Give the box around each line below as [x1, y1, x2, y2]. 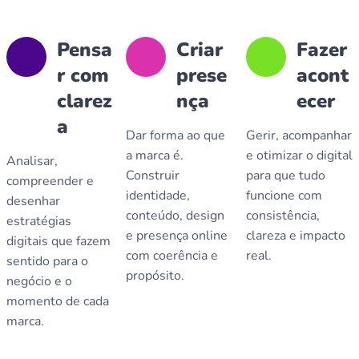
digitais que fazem [6, 232, 111, 250]
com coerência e [126, 247, 219, 264]
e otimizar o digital [245, 147, 353, 164]
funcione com [245, 187, 322, 204]
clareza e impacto [245, 227, 345, 244]
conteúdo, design [126, 207, 225, 224]
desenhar [6, 192, 61, 210]
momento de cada [6, 292, 110, 310]
